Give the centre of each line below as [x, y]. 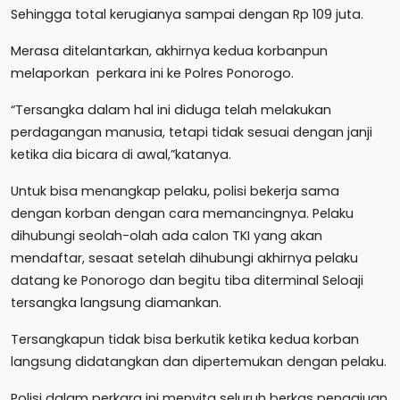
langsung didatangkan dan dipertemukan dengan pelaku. [199, 361]
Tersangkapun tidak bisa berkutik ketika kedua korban [185, 339]
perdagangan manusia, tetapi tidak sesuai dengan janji [192, 132]
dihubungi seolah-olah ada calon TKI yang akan [167, 235]
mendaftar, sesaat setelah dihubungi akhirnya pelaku [184, 258]
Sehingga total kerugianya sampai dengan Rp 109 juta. [187, 14]
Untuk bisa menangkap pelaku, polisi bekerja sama [175, 191]
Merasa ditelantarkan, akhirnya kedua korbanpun [169, 50]
